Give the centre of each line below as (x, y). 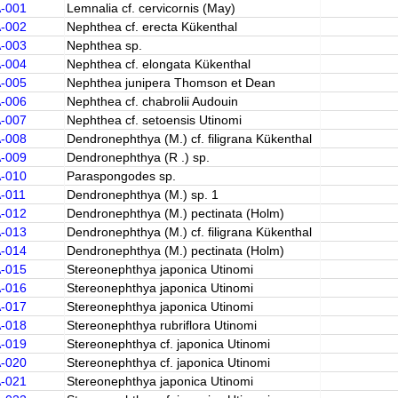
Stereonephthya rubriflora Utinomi (161, 325)
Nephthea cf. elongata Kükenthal (158, 64)
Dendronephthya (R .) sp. (138, 157)
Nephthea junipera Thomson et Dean (171, 83)
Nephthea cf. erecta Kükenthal (151, 27)
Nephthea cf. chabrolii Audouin (152, 101)
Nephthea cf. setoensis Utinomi (154, 120)
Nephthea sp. (104, 45)
